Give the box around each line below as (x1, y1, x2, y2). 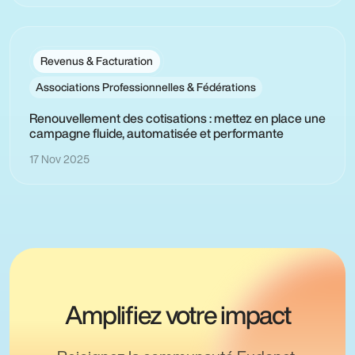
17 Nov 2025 (29, 150, 90, 167)
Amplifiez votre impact (64, 302, 291, 328)
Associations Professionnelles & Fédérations (36, 81, 256, 93)
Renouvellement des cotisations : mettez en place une (29, 111, 326, 124)
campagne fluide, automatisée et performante (29, 126, 284, 139)
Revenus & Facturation (40, 55, 153, 67)
